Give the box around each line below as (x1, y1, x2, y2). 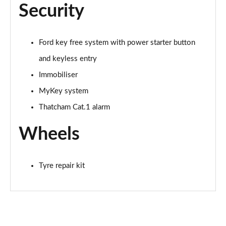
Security (19, 2, 84, 20)
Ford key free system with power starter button (39, 39, 195, 46)
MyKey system (39, 87, 88, 95)
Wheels (19, 125, 80, 143)
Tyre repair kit (39, 162, 85, 169)
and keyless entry (39, 55, 97, 63)
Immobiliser (39, 71, 78, 79)
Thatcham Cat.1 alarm (39, 103, 110, 111)
